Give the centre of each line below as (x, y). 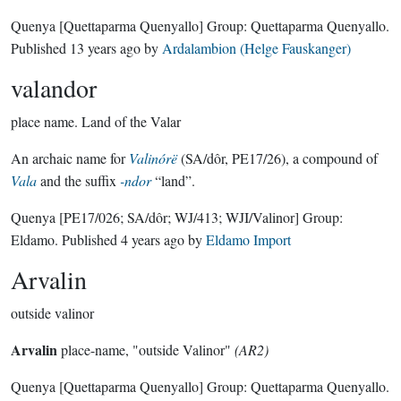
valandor (54, 88)
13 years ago (105, 48)
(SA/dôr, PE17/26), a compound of (277, 158)
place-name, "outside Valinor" (144, 350)
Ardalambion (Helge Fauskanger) (256, 48)
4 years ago (153, 239)
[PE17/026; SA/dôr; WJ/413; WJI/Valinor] (179, 217)
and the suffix (78, 180)
